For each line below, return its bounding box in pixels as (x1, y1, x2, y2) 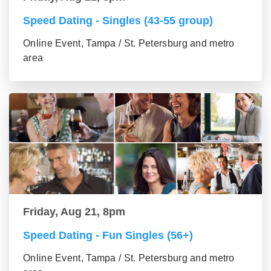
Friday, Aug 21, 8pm (23, 206, 125, 218)
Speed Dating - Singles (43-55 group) (23, 15, 213, 27)
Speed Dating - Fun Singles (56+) (23, 229, 193, 241)
